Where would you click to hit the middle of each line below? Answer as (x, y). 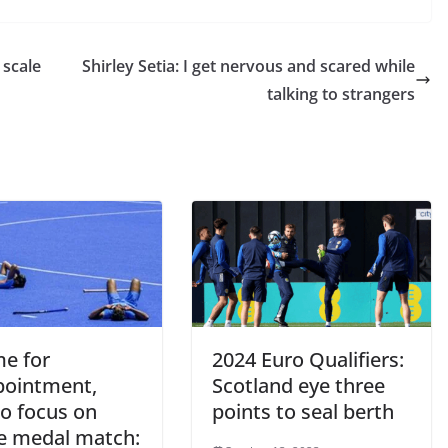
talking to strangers (341, 94)
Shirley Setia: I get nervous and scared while (248, 66)
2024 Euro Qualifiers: (308, 359)
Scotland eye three (298, 385)
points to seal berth (305, 411)
